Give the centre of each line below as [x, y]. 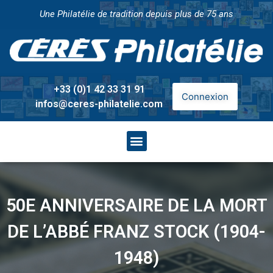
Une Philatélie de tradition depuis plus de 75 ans [136, 14]
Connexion [205, 97]
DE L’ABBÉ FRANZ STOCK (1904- [136, 231]
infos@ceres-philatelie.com [99, 104]
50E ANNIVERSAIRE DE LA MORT [136, 205]
